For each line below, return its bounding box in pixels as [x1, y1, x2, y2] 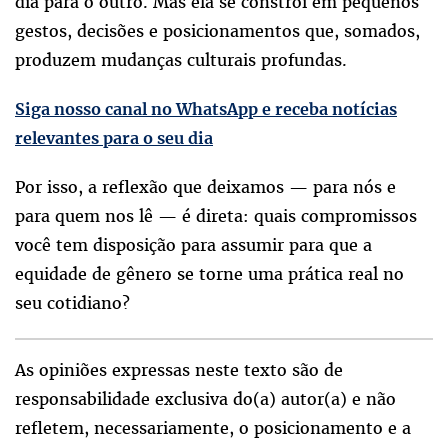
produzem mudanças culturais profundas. [15, 49, 347, 72]
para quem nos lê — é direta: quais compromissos [15, 205, 417, 228]
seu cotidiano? [15, 292, 130, 315]
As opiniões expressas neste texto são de [15, 359, 343, 382]
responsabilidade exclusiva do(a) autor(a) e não [15, 388, 396, 411]
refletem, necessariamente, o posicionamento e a [15, 417, 411, 440]
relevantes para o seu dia [15, 128, 213, 149]
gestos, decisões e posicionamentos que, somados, [15, 20, 420, 43]
